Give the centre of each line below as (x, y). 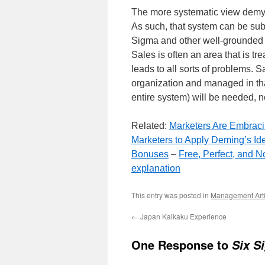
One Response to (182, 245)
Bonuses (150, 154)
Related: (150, 126)
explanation (156, 168)
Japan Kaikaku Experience (182, 216)
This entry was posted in (171, 195)
